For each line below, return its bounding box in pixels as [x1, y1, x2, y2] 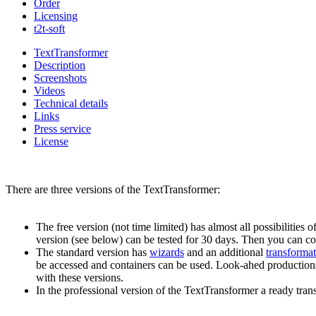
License [34, 135, 68, 148]
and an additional [184, 246, 266, 259]
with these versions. [36, 272, 123, 284]
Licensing [34, 10, 78, 23]
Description [34, 59, 85, 72]
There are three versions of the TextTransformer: [6, 183, 220, 196]
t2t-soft [34, 23, 65, 35]
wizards [150, 246, 184, 259]
